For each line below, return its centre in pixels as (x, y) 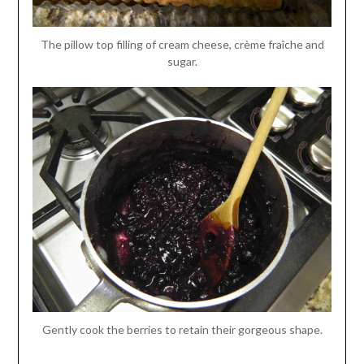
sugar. (182, 62)
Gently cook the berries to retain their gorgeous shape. (182, 330)
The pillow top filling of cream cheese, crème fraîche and (182, 45)
